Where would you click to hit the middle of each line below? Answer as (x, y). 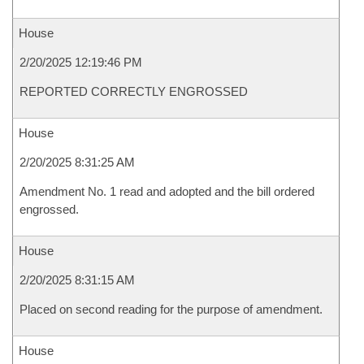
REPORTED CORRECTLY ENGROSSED (134, 91)
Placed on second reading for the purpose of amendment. (171, 309)
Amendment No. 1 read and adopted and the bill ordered (167, 191)
